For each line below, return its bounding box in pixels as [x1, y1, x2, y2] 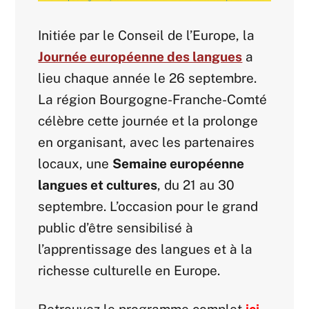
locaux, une [38, 156, 113, 172]
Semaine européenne [112, 156, 245, 172]
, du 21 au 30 [157, 177, 235, 193]
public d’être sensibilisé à [38, 220, 194, 236]
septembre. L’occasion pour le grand [38, 199, 259, 215]
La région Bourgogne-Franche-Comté [38, 92, 268, 108]
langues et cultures [38, 177, 158, 193]
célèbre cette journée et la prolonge [38, 113, 259, 129]
